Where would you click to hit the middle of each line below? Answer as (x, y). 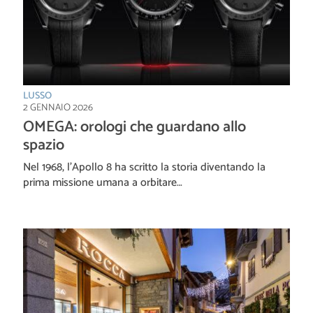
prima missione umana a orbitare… (103, 182)
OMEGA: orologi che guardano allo (134, 127)
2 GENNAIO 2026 (58, 108)
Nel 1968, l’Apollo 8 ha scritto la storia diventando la (144, 167)
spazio (44, 145)
